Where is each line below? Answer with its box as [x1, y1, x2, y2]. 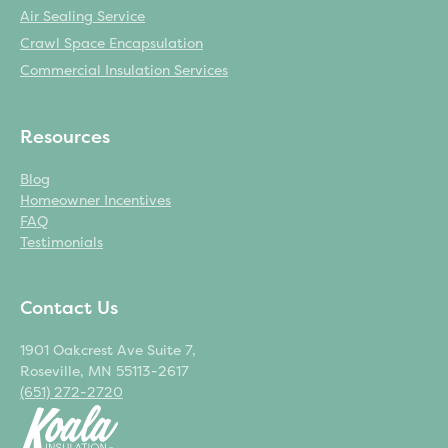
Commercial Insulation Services [20, 62, 228, 80]
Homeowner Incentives [20, 192, 171, 210]
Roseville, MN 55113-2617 [20, 363, 189, 381]
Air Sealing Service [20, 8, 145, 26]
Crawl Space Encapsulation [20, 35, 203, 53]
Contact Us [20, 297, 118, 320]
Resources [20, 126, 110, 149]
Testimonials [20, 234, 103, 252]
